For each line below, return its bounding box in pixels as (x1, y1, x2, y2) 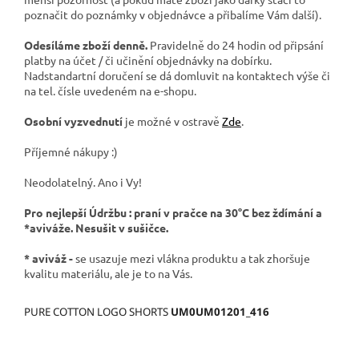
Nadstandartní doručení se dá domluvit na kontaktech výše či (24, 67, 330, 83)
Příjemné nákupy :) (24, 143, 118, 159)
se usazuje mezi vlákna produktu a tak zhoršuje (75, 250, 310, 265)
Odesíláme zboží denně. (24, 37, 147, 52)
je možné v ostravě (123, 113, 222, 128)
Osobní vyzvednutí (24, 113, 123, 128)
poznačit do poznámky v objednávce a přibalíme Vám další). (24, 6, 321, 22)
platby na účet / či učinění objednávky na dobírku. (24, 52, 272, 67)
